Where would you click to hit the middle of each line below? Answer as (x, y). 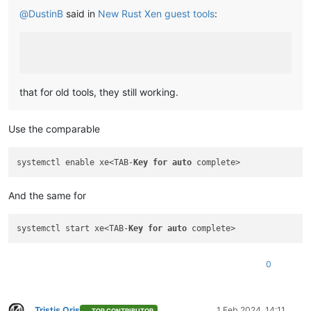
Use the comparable (54, 129)
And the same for (47, 195)
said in (81, 14)
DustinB (46, 14)
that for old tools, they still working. (99, 92)
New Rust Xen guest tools (156, 14)
